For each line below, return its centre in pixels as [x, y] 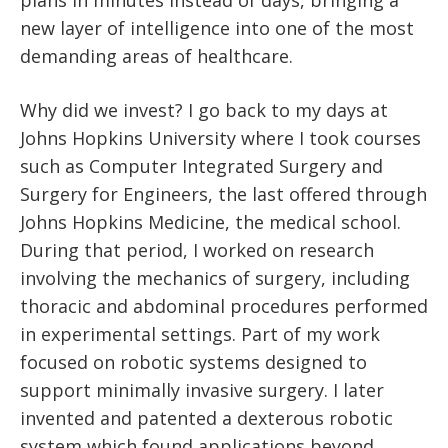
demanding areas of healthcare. [156, 55]
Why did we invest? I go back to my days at [204, 109]
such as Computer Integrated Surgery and [201, 165]
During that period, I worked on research [197, 249]
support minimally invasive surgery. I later [202, 389]
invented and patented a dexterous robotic [206, 417]
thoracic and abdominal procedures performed [224, 305]
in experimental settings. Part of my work [200, 333]
